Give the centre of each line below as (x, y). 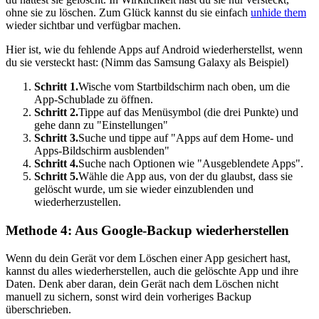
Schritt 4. (56, 164)
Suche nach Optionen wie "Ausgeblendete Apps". (191, 164)
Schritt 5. (56, 177)
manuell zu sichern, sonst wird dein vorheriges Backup (129, 296)
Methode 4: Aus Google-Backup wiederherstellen (147, 231)
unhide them (278, 13)
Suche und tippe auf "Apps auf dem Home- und (186, 138)
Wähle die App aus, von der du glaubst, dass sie (185, 177)
